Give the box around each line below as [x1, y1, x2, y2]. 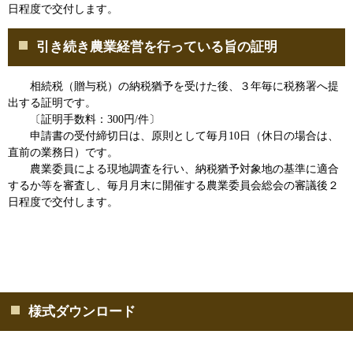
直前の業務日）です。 [8, 147, 118, 159]
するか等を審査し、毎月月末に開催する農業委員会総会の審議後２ [8, 180, 339, 192]
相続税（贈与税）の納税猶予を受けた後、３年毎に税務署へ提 [8, 80, 339, 93]
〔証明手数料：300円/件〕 [8, 113, 160, 126]
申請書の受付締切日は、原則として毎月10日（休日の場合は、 [8, 130, 339, 143]
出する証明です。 [8, 97, 96, 110]
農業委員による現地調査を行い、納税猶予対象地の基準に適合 [8, 163, 339, 176]
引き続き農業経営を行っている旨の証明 [36, 39, 277, 55]
